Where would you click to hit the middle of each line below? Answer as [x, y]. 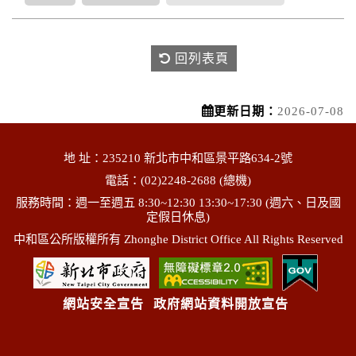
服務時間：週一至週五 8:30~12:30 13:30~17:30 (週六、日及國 [178, 202]
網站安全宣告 [103, 304]
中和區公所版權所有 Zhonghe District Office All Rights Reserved [178, 239]
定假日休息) [178, 217]
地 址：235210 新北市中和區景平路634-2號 [178, 158]
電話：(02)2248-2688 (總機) [178, 180]
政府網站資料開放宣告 [221, 304]
